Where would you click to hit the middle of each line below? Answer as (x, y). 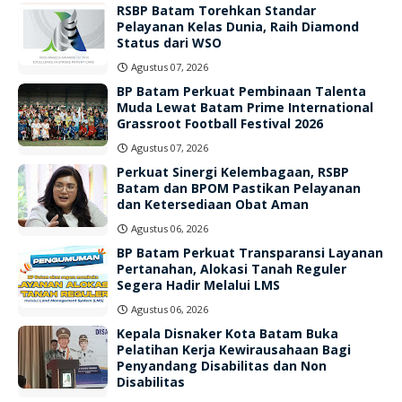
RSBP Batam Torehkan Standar (216, 10)
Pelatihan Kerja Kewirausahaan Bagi (234, 350)
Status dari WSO (169, 43)
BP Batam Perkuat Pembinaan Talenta (241, 91)
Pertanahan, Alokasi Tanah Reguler (232, 269)
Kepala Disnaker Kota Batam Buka (227, 333)
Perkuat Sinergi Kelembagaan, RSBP (233, 172)
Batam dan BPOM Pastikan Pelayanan (239, 188)
